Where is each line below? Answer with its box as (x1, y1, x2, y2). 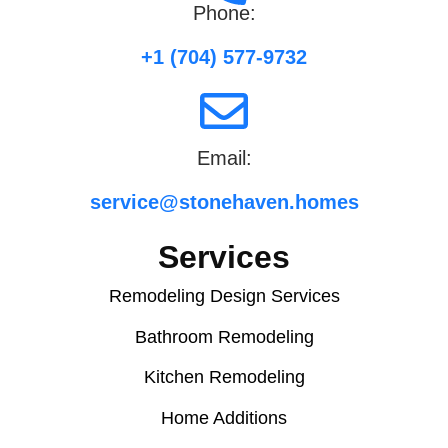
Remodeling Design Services (108, 286, 340, 307)
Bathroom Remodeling (134, 326, 314, 347)
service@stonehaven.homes (89, 190, 359, 213)
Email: (196, 146, 252, 169)
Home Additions (161, 407, 287, 428)
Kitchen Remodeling (143, 367, 305, 388)
